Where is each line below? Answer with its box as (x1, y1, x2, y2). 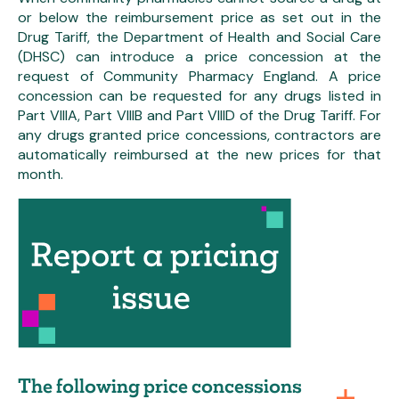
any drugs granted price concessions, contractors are (18, 126, 381, 145)
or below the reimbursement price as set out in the (18, 8, 381, 28)
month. (18, 165, 63, 184)
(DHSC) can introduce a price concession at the (18, 47, 381, 67)
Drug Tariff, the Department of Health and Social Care (18, 28, 381, 47)
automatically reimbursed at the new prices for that (18, 145, 381, 165)
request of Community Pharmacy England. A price (18, 67, 381, 86)
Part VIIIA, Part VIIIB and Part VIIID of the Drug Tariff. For (18, 106, 381, 126)
